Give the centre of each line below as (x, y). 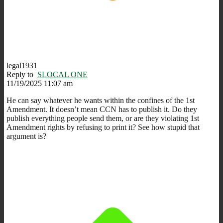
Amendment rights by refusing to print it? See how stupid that (103, 127)
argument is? (26, 136)
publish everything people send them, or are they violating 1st (103, 118)
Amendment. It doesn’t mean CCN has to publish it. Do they (102, 109)
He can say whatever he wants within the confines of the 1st (101, 100)
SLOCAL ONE (62, 74)
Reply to (22, 74)
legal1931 (22, 65)
